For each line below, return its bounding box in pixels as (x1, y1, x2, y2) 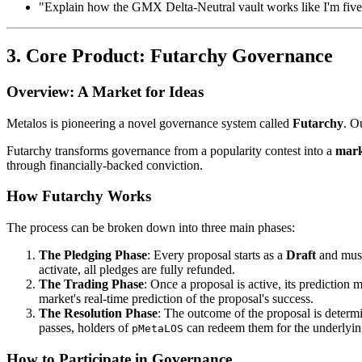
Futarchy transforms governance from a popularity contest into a (6, 143, 335, 158)
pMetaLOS (132, 322, 183, 335)
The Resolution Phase (39, 306, 158, 321)
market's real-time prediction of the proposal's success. (39, 292, 314, 306)
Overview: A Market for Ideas (6, 82, 204, 100)
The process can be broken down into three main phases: (6, 221, 295, 235)
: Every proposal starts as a (147, 248, 286, 263)
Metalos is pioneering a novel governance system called (6, 116, 293, 130)
